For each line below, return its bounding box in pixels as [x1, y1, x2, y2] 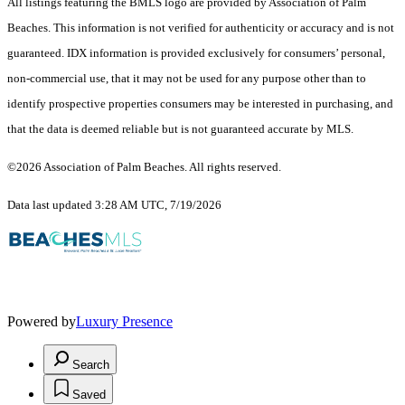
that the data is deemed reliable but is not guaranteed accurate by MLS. [7, 122, 353, 137]
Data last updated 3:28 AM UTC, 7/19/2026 [7, 198, 221, 212]
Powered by [7, 314, 76, 330]
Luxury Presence [76, 314, 173, 330]
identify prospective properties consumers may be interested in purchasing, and [7, 97, 393, 111]
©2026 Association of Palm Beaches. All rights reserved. [7, 160, 284, 174]
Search [72, 358, 109, 372]
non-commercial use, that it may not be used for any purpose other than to [7, 71, 366, 86]
